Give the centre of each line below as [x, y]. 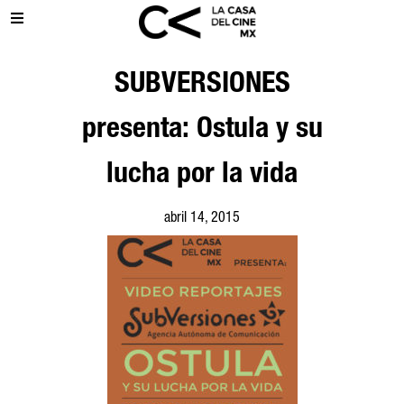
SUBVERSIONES [202, 86]
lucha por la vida [202, 176]
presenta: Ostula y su [202, 131]
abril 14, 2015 [202, 219]
